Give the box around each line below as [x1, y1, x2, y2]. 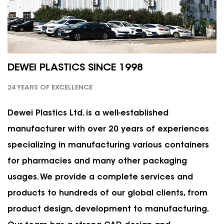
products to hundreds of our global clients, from [7, 189, 207, 198]
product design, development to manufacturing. [7, 205, 208, 214]
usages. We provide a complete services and [7, 173, 193, 182]
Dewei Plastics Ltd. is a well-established [7, 109, 168, 118]
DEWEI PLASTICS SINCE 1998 [7, 63, 143, 73]
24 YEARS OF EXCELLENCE [7, 84, 92, 91]
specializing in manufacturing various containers [7, 141, 209, 150]
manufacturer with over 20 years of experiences [7, 125, 209, 134]
